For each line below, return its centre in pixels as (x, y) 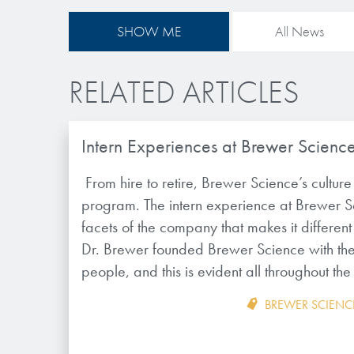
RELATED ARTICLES (184, 92)
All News (299, 31)
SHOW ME (149, 31)
